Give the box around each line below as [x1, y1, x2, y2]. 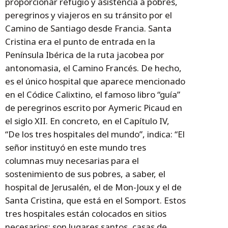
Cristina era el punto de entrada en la [5, 36, 155, 48]
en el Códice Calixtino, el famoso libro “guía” [5, 89, 180, 101]
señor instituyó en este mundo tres [5, 141, 146, 154]
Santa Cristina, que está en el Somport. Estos [5, 194, 186, 207]
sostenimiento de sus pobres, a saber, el [5, 168, 165, 180]
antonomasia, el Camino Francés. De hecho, [5, 62, 182, 74]
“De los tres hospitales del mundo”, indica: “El [5, 128, 185, 140]
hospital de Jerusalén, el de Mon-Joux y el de [5, 181, 182, 193]
